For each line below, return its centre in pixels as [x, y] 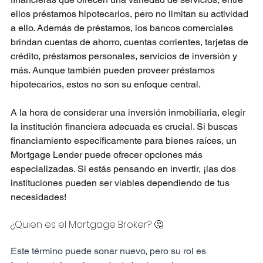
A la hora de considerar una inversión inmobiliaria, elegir [129, 113]
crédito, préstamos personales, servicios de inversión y [125, 56]
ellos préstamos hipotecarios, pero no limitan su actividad [131, 14]
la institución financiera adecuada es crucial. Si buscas [125, 127]
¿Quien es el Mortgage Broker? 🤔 [87, 225]
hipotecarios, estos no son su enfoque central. [106, 85]
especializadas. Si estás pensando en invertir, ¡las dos [124, 169]
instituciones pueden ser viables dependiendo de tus [121, 183]
